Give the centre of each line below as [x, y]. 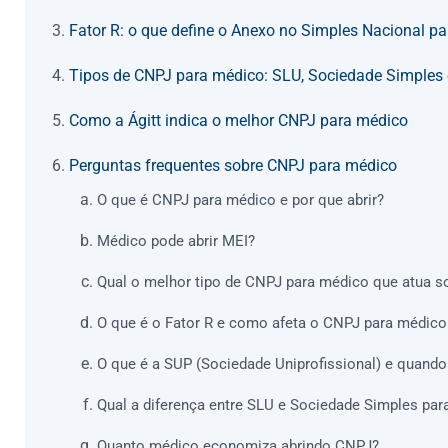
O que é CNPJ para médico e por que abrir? [240, 200]
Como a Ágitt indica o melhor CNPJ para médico [238, 121]
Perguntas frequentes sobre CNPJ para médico [233, 166]
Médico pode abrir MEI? [176, 241]
